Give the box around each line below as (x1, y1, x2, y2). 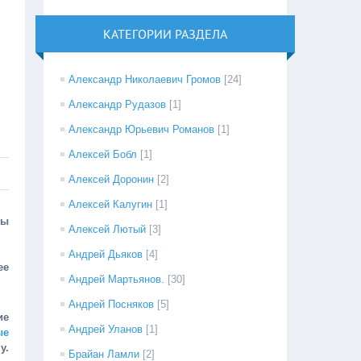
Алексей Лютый (68, 223, 147, 235)
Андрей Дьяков (68, 248, 143, 260)
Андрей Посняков (68, 298, 155, 310)
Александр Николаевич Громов (68, 73, 222, 85)
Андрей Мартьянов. (68, 273, 165, 285)
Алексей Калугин (68, 198, 153, 210)
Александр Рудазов (68, 98, 167, 110)
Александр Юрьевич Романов (68, 123, 215, 135)
